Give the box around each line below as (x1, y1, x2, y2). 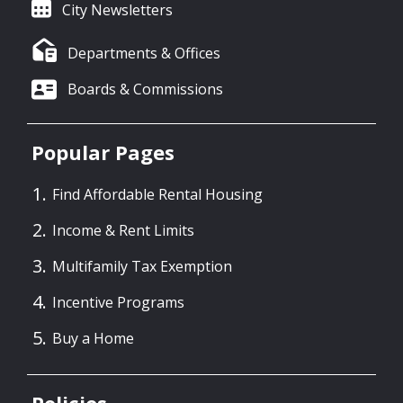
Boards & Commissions (67, 79, 223, 100)
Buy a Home (52, 327, 134, 348)
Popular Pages (31, 139, 175, 166)
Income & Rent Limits (52, 219, 194, 240)
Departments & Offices (67, 43, 221, 64)
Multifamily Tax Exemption (52, 255, 232, 276)
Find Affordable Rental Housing (52, 184, 263, 204)
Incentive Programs (52, 291, 184, 312)
